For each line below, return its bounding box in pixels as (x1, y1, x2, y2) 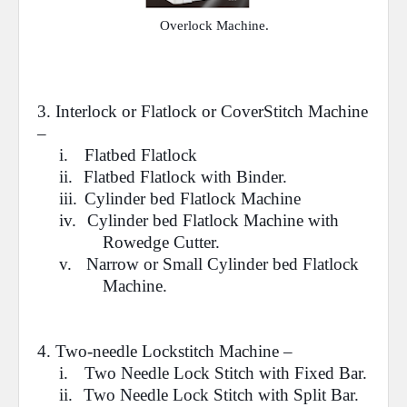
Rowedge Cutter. (103, 233, 220, 252)
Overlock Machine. (160, 18, 269, 33)
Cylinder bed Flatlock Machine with (87, 211, 339, 230)
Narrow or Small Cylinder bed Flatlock (86, 254, 359, 273)
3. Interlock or (37, 102, 141, 121)
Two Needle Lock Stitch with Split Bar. (84, 385, 359, 404)
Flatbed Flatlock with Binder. (84, 167, 287, 186)
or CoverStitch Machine (197, 102, 368, 121)
